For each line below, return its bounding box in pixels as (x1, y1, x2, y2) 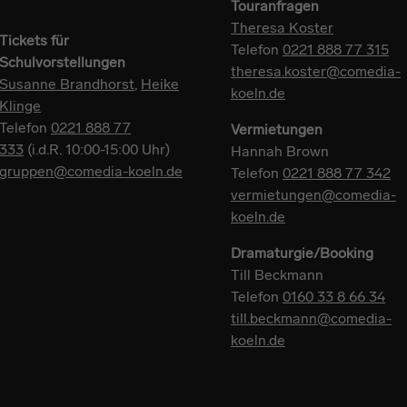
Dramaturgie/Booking (231, 244, 373, 262)
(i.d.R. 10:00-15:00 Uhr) (24, 141, 170, 158)
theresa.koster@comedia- (231, 63, 401, 80)
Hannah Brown (231, 143, 329, 160)
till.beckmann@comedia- (231, 310, 392, 327)
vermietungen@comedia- (231, 186, 396, 203)
